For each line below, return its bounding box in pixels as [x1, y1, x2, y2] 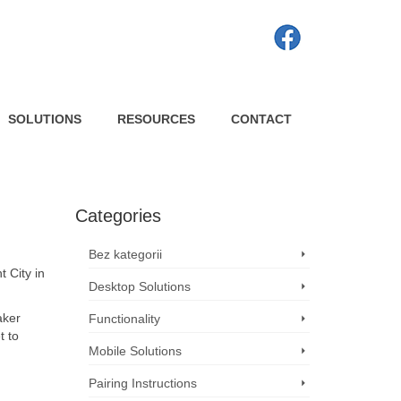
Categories [74, 206, 161, 226]
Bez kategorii [88, 247, 162, 261]
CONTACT [230, 112, 292, 126]
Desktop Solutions [88, 279, 191, 294]
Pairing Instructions [88, 376, 197, 390]
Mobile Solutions [88, 344, 182, 358]
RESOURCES [116, 112, 195, 126]
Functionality [88, 311, 160, 326]
